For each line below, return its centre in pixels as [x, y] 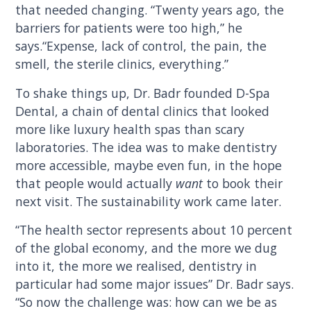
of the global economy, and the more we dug [146, 248]
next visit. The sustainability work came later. [149, 201]
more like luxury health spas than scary [130, 129]
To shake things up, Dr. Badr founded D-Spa [143, 93]
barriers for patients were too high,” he [129, 27]
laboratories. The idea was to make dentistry [146, 147]
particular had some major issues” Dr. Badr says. [155, 284]
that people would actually [96, 183]
